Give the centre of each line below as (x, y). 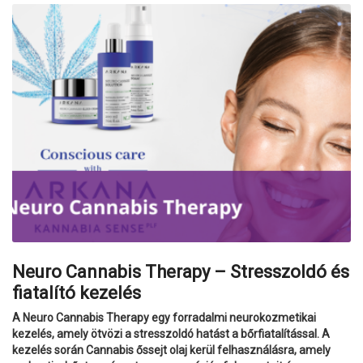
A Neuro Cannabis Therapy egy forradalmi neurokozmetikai (164, 318)
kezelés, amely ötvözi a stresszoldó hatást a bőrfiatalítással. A (171, 334)
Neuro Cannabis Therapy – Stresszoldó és (181, 272)
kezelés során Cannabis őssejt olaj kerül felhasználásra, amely (171, 350)
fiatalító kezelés (77, 293)
